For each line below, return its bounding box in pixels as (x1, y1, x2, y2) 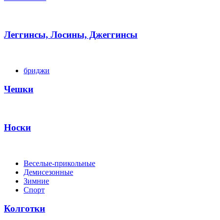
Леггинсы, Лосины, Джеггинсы (4, 29, 137, 40)
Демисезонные (24, 167, 73, 176)
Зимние (24, 176, 49, 185)
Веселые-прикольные (24, 159, 95, 167)
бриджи (24, 66, 50, 75)
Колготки (4, 203, 45, 214)
